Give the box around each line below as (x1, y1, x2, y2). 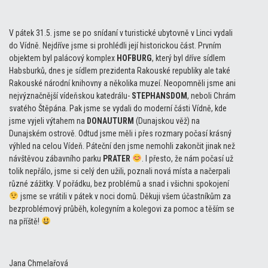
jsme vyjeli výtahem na (9, 115, 87, 126)
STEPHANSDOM (132, 90, 187, 100)
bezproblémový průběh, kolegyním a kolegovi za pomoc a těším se (9, 203, 234, 214)
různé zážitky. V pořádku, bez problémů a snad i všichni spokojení (9, 178, 229, 188)
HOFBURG (117, 53, 152, 63)
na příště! (9, 216, 41, 226)
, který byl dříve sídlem (152, 53, 226, 63)
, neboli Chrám (187, 90, 236, 100)
